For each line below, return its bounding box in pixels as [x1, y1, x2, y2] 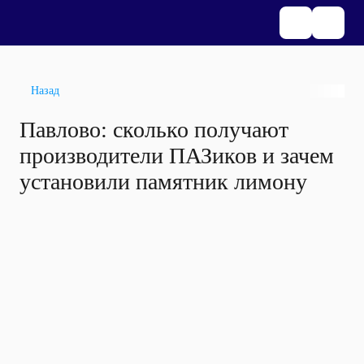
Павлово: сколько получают [19, 117, 288, 142]
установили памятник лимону [19, 169, 307, 194]
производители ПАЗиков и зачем [19, 143, 334, 168]
